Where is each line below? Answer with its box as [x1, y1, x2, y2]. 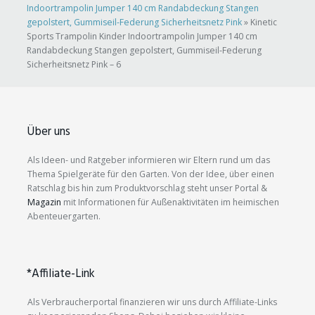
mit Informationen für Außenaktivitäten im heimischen [61, 196, 279, 209]
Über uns [27, 122, 70, 142]
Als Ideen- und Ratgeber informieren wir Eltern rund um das [27, 154, 270, 167]
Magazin [27, 196, 61, 209]
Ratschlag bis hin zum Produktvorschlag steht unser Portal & [27, 182, 267, 195]
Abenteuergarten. [27, 210, 101, 223]
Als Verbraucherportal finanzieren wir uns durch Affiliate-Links [27, 296, 277, 309]
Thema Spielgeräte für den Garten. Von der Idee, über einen [27, 168, 274, 181]
